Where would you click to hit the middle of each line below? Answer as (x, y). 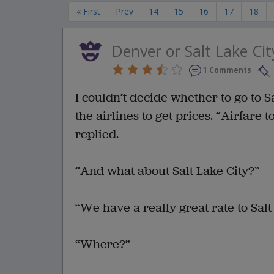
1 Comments (227, 70)
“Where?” (103, 245)
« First (88, 11)
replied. (97, 135)
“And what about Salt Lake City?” (167, 171)
